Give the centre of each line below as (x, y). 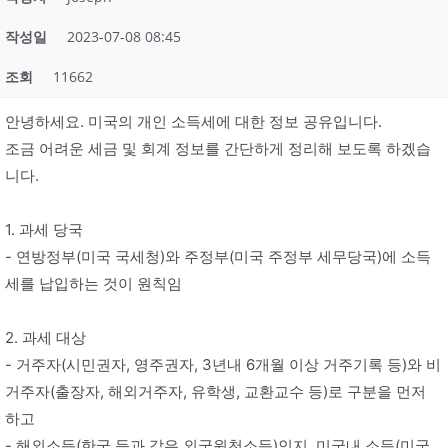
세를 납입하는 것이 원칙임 (93, 284)
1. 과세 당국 (44, 230)
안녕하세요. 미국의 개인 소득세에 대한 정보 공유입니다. (193, 122)
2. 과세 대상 (45, 338)
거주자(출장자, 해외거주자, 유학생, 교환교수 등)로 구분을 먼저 (215, 392)
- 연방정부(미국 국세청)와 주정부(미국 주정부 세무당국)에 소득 (218, 257)
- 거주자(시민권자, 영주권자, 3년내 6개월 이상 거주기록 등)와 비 (223, 365)
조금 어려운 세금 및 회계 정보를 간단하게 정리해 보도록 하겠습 (218, 149)
